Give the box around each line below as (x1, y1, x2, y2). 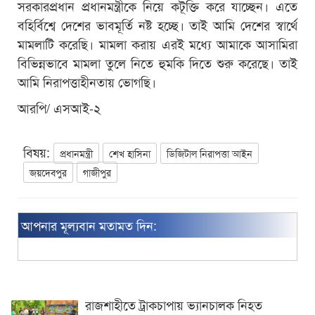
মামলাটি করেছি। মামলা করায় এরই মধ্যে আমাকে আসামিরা (18, 34, 297, 53)
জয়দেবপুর (30, 165, 67, 179)
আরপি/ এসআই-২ (18, 98, 101, 117)
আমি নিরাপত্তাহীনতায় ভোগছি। (18, 72, 156, 91)
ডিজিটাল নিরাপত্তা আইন (167, 146, 252, 160)
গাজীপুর (83, 165, 111, 179)
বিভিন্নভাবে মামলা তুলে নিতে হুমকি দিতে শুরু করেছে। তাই (18, 53, 297, 72)
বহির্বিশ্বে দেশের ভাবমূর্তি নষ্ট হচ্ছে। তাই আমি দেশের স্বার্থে (18, 15, 297, 34)
